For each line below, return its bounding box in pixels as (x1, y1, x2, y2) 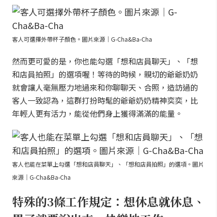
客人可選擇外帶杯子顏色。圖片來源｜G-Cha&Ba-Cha (12, 35, 152, 43)
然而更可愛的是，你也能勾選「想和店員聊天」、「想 (12, 55, 198, 67)
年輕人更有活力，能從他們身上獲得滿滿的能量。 (12, 108, 183, 119)
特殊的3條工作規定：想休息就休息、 (12, 193, 205, 210)
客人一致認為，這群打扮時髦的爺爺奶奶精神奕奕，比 (12, 94, 198, 106)
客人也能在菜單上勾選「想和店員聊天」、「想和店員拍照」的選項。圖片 (12, 160, 204, 168)
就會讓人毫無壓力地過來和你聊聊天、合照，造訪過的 (12, 81, 198, 93)
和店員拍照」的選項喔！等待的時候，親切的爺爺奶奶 (12, 68, 198, 80)
